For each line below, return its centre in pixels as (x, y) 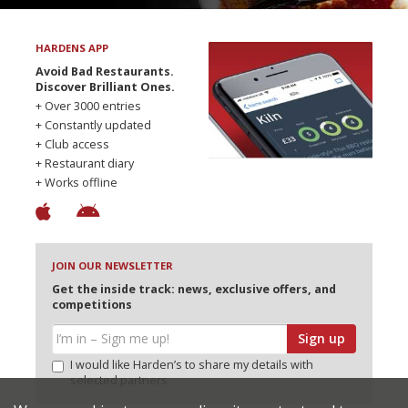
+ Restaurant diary (85, 164)
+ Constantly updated (93, 126)
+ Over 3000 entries (88, 107)
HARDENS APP (72, 48)
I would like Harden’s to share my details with (192, 364)
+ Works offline (76, 183)
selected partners (119, 380)
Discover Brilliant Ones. (105, 87)
